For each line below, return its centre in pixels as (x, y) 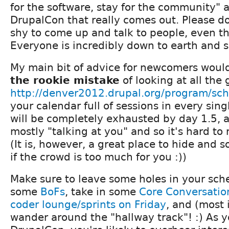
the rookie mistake (65, 81)
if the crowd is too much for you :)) (98, 157)
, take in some (102, 192)
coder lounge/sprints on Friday (88, 205)
